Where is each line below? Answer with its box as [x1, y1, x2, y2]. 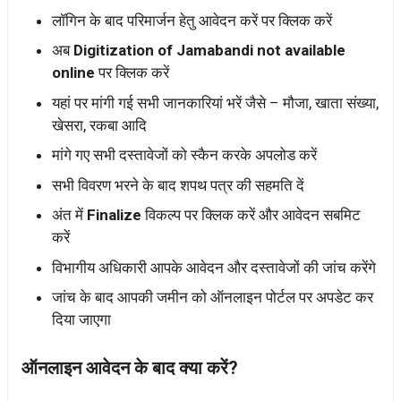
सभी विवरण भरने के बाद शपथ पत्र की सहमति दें [52, 175, 304, 194]
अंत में [52, 206, 87, 225]
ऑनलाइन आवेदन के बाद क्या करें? [21, 356, 238, 379]
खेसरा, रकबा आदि [52, 115, 147, 134]
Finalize [87, 206, 141, 225]
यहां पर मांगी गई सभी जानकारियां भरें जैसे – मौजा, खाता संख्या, [52, 93, 379, 112]
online [52, 64, 95, 82]
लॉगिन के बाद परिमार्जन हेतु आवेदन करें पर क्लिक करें [52, 11, 332, 30]
